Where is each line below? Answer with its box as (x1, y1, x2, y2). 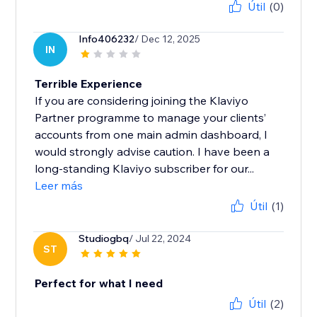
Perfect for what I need (35, 276, 163, 291)
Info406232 (79, 33, 135, 46)
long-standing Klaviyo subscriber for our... (35, 161, 255, 176)
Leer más (35, 178, 83, 193)
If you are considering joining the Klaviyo (35, 93, 249, 108)
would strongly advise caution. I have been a (35, 144, 270, 159)
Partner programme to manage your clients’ (35, 110, 267, 125)
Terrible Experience (35, 76, 143, 91)
